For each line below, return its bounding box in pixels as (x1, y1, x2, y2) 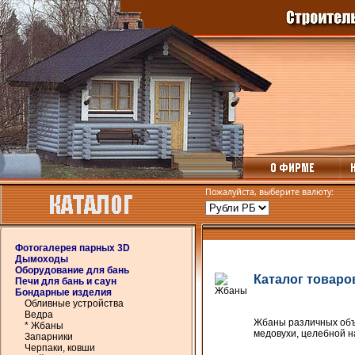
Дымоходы (15, 254, 68, 265)
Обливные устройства (25, 298, 124, 309)
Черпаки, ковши (25, 342, 95, 353)
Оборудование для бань (15, 265, 129, 276)
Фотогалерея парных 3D (15, 242, 130, 254)
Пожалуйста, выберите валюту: (205, 186, 334, 197)
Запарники (25, 331, 73, 342)
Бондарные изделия (15, 287, 112, 298)
